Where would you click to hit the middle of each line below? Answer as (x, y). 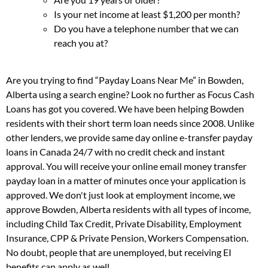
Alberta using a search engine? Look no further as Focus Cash (130, 95)
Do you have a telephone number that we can (146, 28)
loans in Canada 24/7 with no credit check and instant (115, 152)
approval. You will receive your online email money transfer (126, 166)
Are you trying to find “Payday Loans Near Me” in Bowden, (125, 80)
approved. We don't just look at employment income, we (121, 195)
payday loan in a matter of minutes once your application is (126, 181)
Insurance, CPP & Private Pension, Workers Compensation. (127, 238)
